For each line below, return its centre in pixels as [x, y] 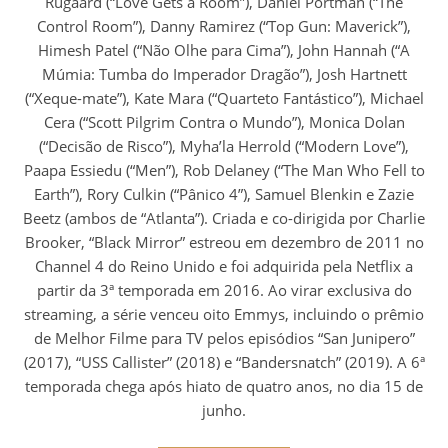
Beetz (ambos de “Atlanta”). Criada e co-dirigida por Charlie [224, 218]
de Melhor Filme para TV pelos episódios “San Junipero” [224, 338]
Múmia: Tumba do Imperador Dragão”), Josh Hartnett [224, 74]
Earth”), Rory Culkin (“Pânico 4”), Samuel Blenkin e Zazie [224, 194]
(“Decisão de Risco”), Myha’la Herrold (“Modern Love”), [224, 146]
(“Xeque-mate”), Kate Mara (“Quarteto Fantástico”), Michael [224, 98]
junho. [224, 410]
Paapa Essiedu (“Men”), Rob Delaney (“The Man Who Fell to [224, 170]
